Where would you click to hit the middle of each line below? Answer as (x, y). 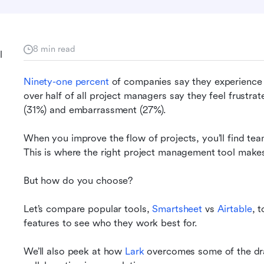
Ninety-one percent (66, 82)
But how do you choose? (78, 181)
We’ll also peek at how (73, 251)
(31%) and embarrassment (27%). (95, 110)
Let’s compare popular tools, (88, 209)
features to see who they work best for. (111, 223)
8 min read (54, 49)
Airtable (235, 209)
